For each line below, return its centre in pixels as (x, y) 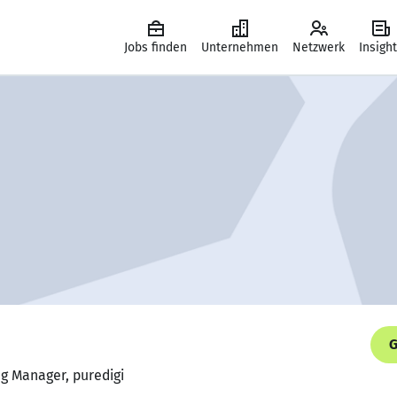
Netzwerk (319, 47)
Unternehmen (240, 47)
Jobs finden (156, 47)
